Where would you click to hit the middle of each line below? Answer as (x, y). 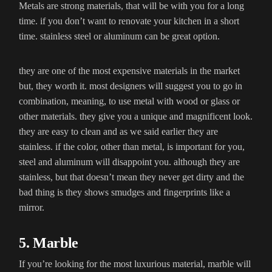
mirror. (32, 208)
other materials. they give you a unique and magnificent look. (136, 117)
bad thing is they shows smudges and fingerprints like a (124, 192)
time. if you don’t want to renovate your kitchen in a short (129, 21)
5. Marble (49, 243)
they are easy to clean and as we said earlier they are (118, 132)
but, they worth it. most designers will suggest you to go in (131, 86)
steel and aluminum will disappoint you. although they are (129, 162)
